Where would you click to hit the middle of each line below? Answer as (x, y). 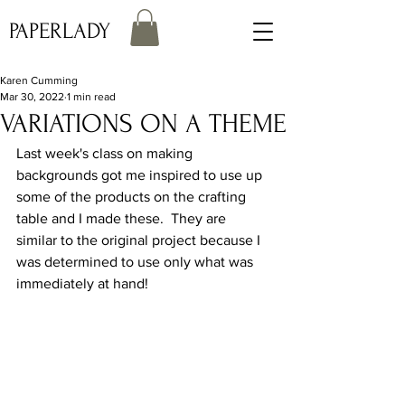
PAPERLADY (60, 31)
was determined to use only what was (137, 262)
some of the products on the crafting (133, 197)
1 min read (91, 97)
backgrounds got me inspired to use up (141, 175)
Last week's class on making (106, 153)
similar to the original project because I (140, 240)
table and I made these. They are (123, 218)
